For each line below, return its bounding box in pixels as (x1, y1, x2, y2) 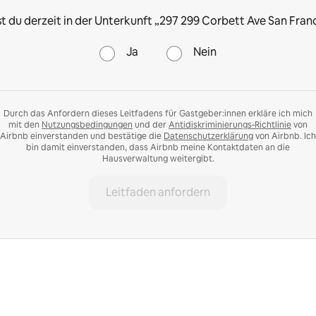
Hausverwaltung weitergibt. (102, 153, 214, 164)
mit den (8, 119, 42, 130)
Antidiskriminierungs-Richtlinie (169, 119, 291, 130)
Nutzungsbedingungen (42, 119, 133, 130)
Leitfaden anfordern (106, 185, 210, 200)
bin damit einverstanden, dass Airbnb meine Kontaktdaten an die (26, 142, 290, 153)
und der (133, 119, 169, 130)
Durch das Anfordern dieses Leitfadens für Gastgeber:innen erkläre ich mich (4, 108, 312, 119)
